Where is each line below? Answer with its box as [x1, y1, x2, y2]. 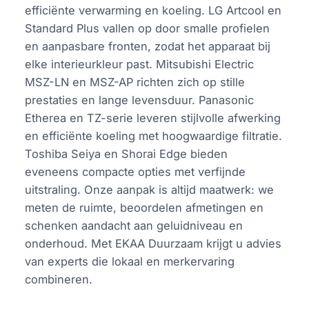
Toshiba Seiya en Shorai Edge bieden [25, 147, 228, 161]
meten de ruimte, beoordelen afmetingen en [25, 201, 264, 215]
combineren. [25, 272, 93, 287]
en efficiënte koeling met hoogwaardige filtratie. [25, 129, 283, 143]
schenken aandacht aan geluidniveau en [25, 219, 243, 233]
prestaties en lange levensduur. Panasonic [25, 93, 255, 108]
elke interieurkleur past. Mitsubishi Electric [25, 57, 255, 72]
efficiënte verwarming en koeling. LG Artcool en [25, 3, 282, 18]
